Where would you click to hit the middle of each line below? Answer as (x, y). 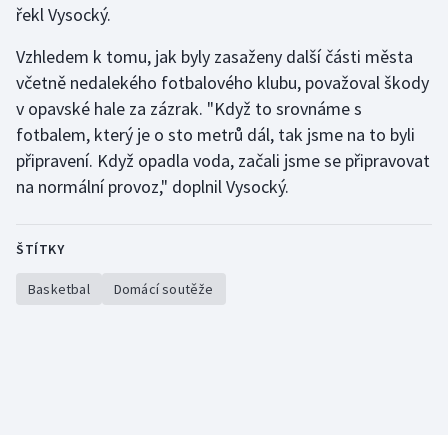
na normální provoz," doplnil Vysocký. (152, 187)
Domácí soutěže (163, 289)
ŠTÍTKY (40, 249)
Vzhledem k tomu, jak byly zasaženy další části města (214, 57)
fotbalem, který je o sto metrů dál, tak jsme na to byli (215, 135)
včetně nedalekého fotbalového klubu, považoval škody (222, 83)
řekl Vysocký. (63, 15)
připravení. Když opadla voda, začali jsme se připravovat (223, 161)
